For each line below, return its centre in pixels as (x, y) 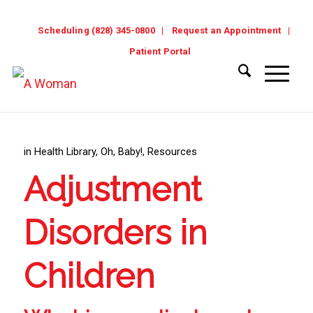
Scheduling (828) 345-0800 (96, 30)
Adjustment (112, 189)
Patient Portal (160, 51)
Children (89, 276)
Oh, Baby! (121, 152)
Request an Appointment (226, 30)
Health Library (65, 152)
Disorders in (115, 233)
